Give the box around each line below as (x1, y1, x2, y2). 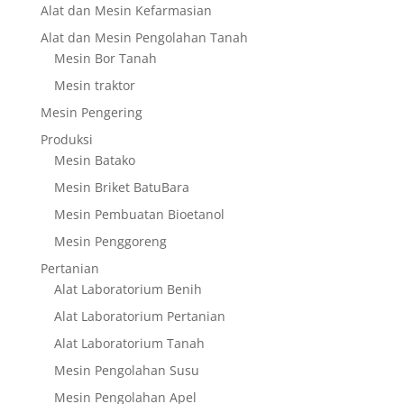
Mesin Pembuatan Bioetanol (53, 205, 225, 223)
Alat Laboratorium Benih (53, 280, 202, 298)
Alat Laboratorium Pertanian (53, 307, 225, 325)
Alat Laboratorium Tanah (53, 334, 205, 352)
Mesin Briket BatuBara (53, 178, 189, 196)
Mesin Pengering (40, 103, 142, 121)
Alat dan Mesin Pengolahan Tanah (40, 28, 248, 46)
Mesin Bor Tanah (53, 49, 157, 67)
